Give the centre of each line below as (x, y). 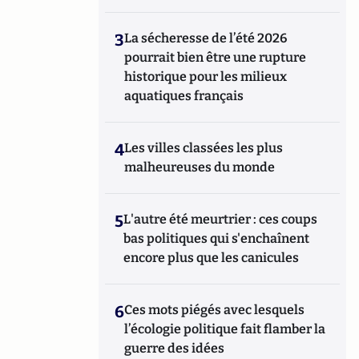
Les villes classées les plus (204, 148)
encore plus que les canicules (212, 258)
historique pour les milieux (206, 77)
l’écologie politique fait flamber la (225, 329)
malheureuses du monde (200, 167)
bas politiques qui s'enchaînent (217, 238)
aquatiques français (184, 96)
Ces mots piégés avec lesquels (215, 310)
